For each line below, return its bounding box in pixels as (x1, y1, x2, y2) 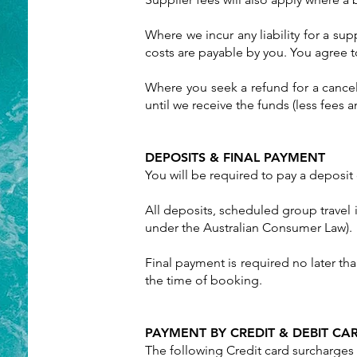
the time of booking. (145, 273, 262, 288)
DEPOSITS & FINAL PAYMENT (145, 150, 325, 165)
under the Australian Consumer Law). (145, 220, 352, 235)
